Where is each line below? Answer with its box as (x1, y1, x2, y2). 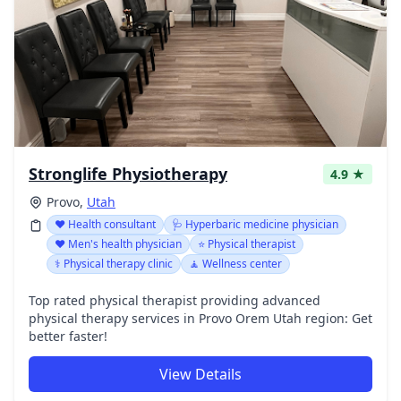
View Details (159, 364, 242, 384)
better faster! (29, 328, 107, 345)
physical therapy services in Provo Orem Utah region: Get (29, 310, 372, 327)
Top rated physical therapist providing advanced (29, 292, 320, 309)
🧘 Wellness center (189, 256, 282, 271)
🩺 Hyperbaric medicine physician (172, 217, 338, 232)
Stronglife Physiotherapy (29, 163, 227, 184)
